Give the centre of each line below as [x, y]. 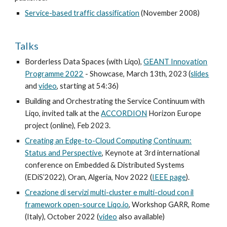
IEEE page [169, 177]
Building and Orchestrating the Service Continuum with [115, 101]
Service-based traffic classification [82, 13]
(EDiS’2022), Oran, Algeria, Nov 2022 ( [89, 177]
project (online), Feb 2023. [68, 125]
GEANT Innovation [176, 62]
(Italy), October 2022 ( [62, 217]
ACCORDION [124, 113]
